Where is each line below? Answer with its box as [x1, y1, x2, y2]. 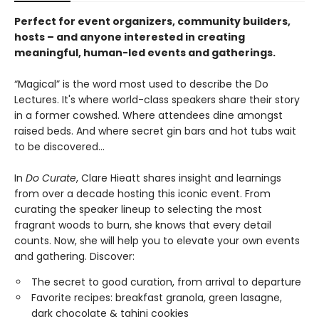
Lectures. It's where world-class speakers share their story [14, 93, 300, 108]
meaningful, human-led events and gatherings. [14, 46, 276, 61]
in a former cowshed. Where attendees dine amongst [14, 108, 283, 123]
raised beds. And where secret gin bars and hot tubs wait [14, 124, 296, 139]
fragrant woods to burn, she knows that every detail [14, 218, 271, 233]
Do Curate [26, 171, 76, 186]
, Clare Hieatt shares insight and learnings [76, 171, 281, 186]
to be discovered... [14, 140, 105, 155]
